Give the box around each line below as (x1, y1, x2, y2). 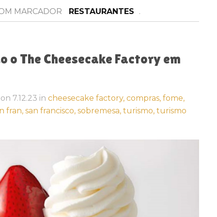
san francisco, (25, 106, 77, 115)
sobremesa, (77, 106, 123, 115)
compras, (126, 93, 163, 103)
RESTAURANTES (68, 6, 134, 16)
